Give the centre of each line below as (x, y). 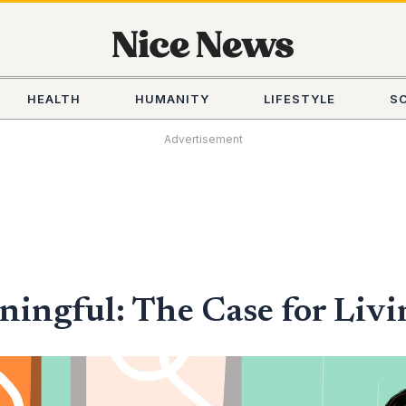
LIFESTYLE (299, 99)
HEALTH (53, 99)
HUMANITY (172, 99)
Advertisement (203, 139)
